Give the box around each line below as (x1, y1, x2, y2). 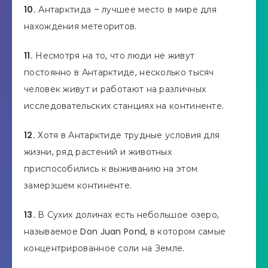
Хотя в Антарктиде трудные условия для (35, 129, 220, 142)
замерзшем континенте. (24, 179, 132, 192)
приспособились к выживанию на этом (24, 163, 198, 175)
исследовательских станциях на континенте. (24, 100, 224, 112)
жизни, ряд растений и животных (24, 146, 172, 159)
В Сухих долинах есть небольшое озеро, (35, 208, 220, 221)
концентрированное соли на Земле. (24, 242, 185, 254)
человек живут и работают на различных (24, 83, 206, 96)
